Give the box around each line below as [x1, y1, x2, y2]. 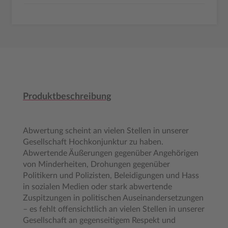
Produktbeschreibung [23, 92, 111, 101]
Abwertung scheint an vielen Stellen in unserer [23, 127, 189, 135]
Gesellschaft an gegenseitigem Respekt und [23, 216, 176, 224]
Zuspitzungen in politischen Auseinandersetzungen [23, 194, 204, 202]
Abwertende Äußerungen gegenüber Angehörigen [23, 149, 198, 157]
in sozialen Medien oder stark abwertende [23, 183, 172, 191]
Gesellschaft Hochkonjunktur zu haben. [23, 138, 163, 146]
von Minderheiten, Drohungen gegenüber [23, 160, 170, 168]
